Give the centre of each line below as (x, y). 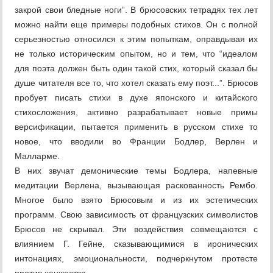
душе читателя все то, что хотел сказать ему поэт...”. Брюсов (136, 83)
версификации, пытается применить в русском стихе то (136, 127)
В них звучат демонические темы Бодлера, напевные (136, 171)
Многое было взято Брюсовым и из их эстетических (136, 200)
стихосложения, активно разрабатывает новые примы (136, 112)
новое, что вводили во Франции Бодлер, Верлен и (136, 142)
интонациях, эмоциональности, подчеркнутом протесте (136, 259)
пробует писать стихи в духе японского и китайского (136, 98)
